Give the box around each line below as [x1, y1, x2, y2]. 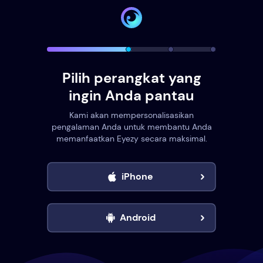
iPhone [122, 170, 153, 183]
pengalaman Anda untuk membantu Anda [51, 122, 212, 132]
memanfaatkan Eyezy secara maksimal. [56, 133, 207, 144]
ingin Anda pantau [69, 86, 194, 104]
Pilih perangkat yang [62, 69, 201, 87]
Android [119, 211, 156, 224]
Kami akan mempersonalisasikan [69, 110, 194, 120]
